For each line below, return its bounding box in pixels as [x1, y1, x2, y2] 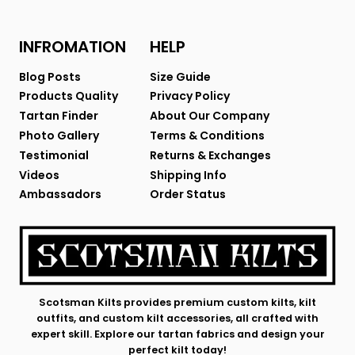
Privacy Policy [150, 88, 230, 105]
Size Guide [150, 68, 211, 85]
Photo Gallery [19, 128, 99, 143]
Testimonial [19, 147, 89, 163]
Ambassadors [19, 186, 101, 203]
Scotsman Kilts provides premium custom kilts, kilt [39, 296, 316, 310]
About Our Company [150, 108, 269, 124]
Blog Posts [19, 68, 81, 85]
